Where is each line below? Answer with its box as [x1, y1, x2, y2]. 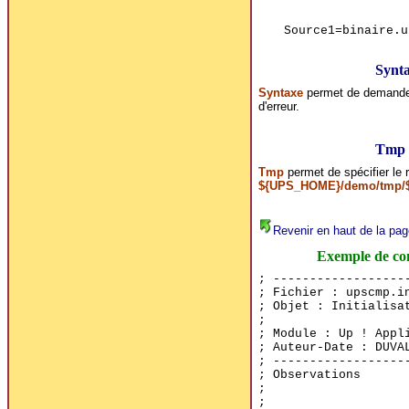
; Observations [257, 367, 361, 382]
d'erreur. [257, 99, 299, 113]
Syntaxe [257, 85, 303, 100]
